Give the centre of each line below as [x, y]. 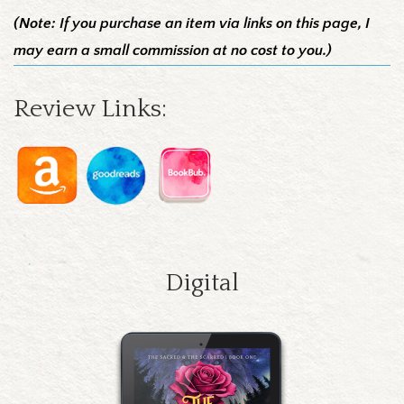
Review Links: [90, 108]
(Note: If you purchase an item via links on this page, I [192, 23]
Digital [202, 282]
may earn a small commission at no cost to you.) [173, 50]
